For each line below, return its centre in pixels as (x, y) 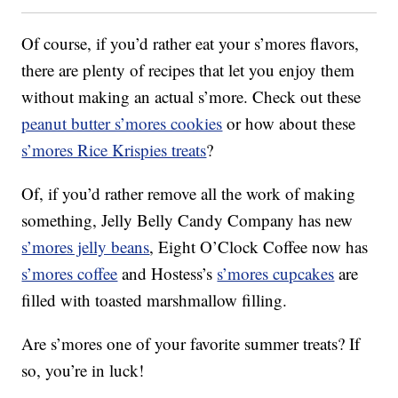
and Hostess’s (167, 274)
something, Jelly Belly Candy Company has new (187, 220)
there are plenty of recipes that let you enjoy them (188, 70)
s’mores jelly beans (86, 247)
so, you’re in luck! (83, 370)
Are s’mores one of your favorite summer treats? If (191, 344)
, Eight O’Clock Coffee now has (259, 247)
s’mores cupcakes (276, 274)
